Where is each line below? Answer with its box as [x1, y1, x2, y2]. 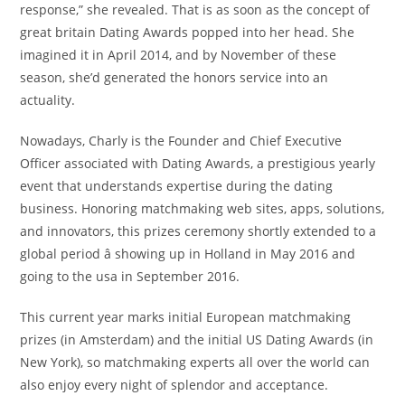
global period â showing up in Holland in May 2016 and [20, 245, 356, 262]
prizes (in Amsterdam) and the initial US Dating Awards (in [20, 331, 374, 348]
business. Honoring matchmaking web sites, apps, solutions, [20, 200, 385, 217]
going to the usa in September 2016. [20, 268, 240, 285]
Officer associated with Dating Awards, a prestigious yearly [20, 155, 376, 172]
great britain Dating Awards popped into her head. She [20, 24, 355, 41]
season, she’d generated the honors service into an [20, 69, 329, 86]
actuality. [20, 91, 76, 108]
